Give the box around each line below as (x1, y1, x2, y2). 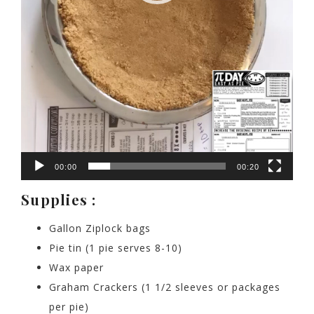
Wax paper (49, 261, 104, 274)
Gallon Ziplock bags (49, 221, 151, 235)
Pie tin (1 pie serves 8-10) (49, 241, 182, 254)
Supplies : (21, 190, 97, 209)
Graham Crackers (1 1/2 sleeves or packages (49, 280, 280, 294)
